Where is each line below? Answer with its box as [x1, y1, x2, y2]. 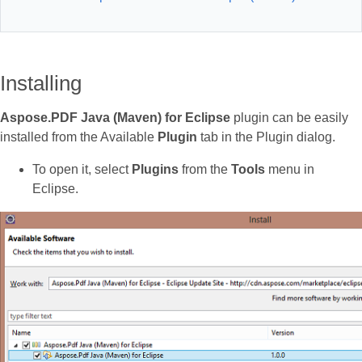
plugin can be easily [230, 111, 348, 124]
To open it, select [32, 162, 132, 176]
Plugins [132, 162, 179, 176]
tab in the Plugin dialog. [197, 130, 335, 144]
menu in [265, 162, 314, 176]
